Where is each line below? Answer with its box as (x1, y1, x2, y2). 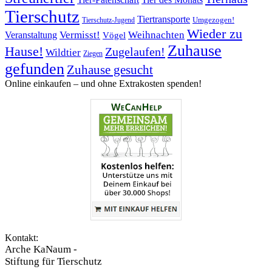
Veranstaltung (5, 30, 57, 41)
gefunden (5, 60, 64, 78)
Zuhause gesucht (67, 63, 153, 77)
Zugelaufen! (105, 45, 165, 59)
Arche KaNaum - (5, 243, 77, 256)
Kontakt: (5, 233, 38, 243)
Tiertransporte (137, 14, 190, 25)
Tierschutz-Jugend (82, 16, 135, 25)
